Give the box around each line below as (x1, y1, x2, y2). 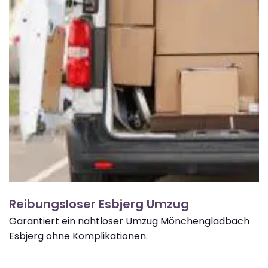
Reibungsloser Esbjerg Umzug (9, 195, 189, 212)
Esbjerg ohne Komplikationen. (9, 229, 148, 243)
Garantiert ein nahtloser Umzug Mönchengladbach (9, 214, 249, 228)
